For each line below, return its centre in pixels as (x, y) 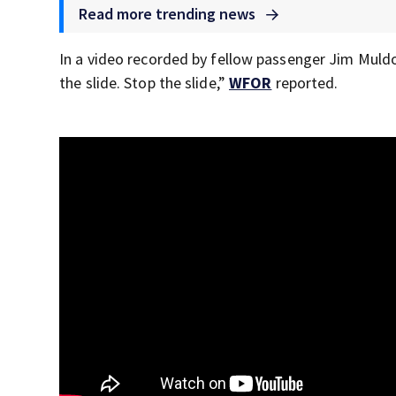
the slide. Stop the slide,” (144, 83)
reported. (305, 83)
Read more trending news (169, 14)
